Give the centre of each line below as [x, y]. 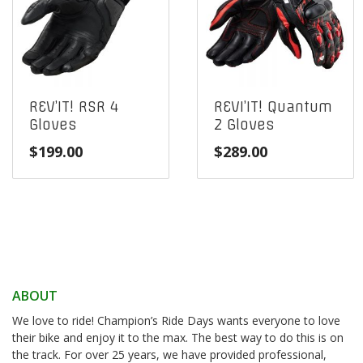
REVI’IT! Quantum [273, 107]
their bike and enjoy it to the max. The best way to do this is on [178, 338]
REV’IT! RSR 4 [74, 107]
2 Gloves [244, 124]
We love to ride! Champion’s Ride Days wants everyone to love [176, 321]
